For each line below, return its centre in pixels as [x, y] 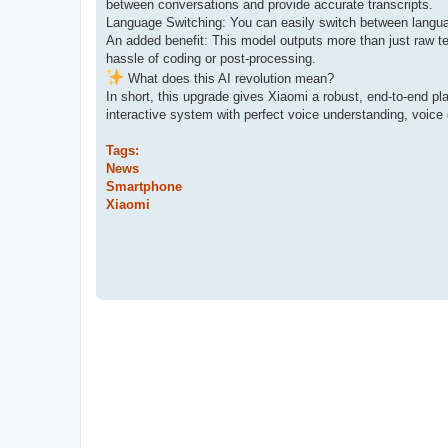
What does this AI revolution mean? [229, 78]
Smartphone [144, 186]
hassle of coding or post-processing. [211, 58]
